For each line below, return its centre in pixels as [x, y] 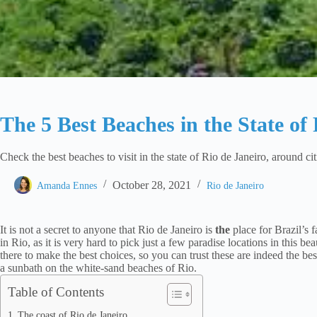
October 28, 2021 [152, 185]
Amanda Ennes [67, 185]
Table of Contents [56, 292]
